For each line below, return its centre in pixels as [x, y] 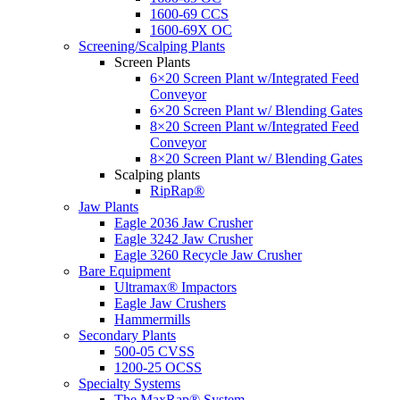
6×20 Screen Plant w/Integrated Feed [254, 78]
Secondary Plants [127, 335]
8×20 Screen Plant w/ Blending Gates [256, 158]
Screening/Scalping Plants [152, 46]
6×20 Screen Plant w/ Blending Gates [256, 110]
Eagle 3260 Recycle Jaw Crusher [208, 254]
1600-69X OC [191, 29]
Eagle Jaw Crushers [170, 303]
